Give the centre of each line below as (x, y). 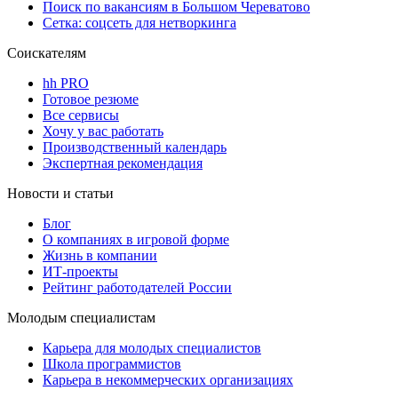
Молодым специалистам (81, 318)
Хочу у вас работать (103, 131)
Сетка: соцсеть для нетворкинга (139, 23)
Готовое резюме (91, 99)
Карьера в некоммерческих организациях (168, 380)
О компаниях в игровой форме (136, 240)
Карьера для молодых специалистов (152, 348)
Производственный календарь (135, 147)
